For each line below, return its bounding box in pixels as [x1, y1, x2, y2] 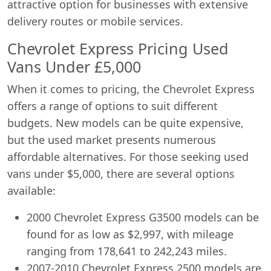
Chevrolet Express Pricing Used [7, 38, 229, 59]
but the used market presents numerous [7, 132, 216, 147]
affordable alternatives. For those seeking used [7, 149, 249, 164]
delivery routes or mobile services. [7, 14, 183, 28]
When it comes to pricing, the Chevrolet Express [7, 82, 255, 96]
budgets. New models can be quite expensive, [7, 116, 244, 130]
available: [7, 183, 56, 198]
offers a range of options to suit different [7, 99, 218, 113]
